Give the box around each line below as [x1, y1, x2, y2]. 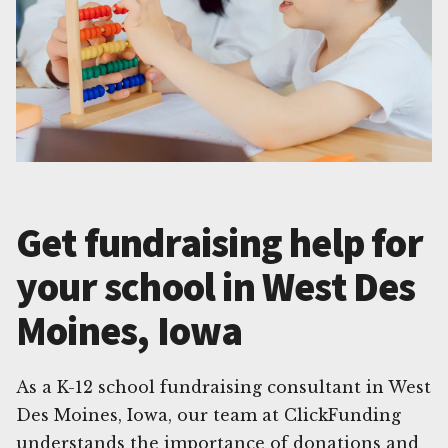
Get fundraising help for [16, 217, 423, 268]
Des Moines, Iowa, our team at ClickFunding [16, 404, 401, 425]
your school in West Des [16, 261, 416, 312]
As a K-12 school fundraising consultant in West [16, 376, 431, 397]
